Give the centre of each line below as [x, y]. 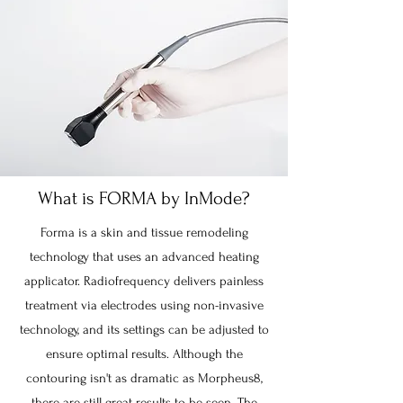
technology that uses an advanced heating [144, 257]
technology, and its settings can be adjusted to [144, 330]
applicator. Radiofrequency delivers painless [144, 281]
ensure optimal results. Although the [144, 354]
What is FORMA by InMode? [144, 198]
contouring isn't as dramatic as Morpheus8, [144, 378]
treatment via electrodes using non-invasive [144, 305]
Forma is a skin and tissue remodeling [144, 233]
